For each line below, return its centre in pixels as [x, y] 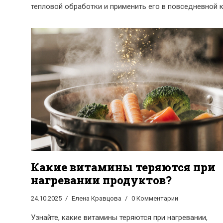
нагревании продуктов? [101, 180]
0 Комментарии [155, 198]
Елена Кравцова [97, 198]
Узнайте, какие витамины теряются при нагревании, [119, 217]
